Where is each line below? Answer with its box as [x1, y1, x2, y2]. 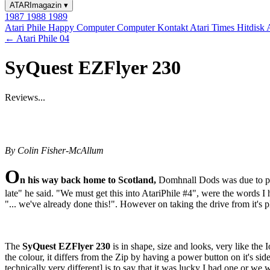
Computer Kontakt [117, 22, 190, 33]
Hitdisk [237, 22, 266, 33]
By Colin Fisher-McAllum [5, 145, 104, 155]
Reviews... [5, 92, 45, 102]
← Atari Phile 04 [5, 33, 69, 43]
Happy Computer [48, 22, 117, 33]
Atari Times [190, 22, 237, 33]
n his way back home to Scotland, [20, 174, 156, 185]
